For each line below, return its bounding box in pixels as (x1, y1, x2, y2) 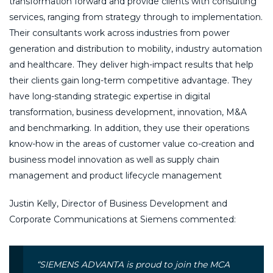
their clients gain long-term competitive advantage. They (9, 74, 252, 86)
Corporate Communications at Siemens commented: (9, 213, 236, 225)
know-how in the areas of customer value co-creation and (9, 138, 254, 149)
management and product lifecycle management (9, 169, 222, 181)
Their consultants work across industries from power (9, 27, 230, 38)
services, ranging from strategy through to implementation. (9, 11, 263, 23)
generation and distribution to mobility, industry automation (9, 43, 262, 54)
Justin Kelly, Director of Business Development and (9, 197, 227, 209)
